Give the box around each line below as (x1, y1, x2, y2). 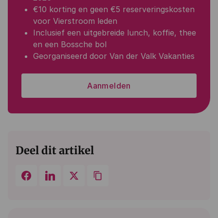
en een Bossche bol (33, 39, 107, 49)
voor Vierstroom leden (33, 16, 117, 26)
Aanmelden (87, 81, 131, 91)
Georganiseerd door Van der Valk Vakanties (33, 51, 195, 61)
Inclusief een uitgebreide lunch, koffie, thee (33, 28, 196, 37)
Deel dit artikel (16, 144, 94, 157)
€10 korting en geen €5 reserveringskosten (33, 4, 195, 14)
